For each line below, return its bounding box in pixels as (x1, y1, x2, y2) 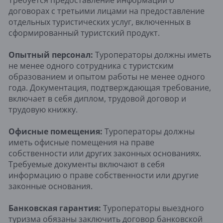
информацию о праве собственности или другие (8, 169, 199, 181)
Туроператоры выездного (103, 202, 204, 214)
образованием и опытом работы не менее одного (8, 71, 205, 82)
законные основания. (8, 180, 93, 192)
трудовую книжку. (8, 104, 78, 115)
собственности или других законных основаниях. (8, 147, 201, 159)
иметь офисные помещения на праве (8, 136, 154, 148)
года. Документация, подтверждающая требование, (8, 82, 211, 93)
